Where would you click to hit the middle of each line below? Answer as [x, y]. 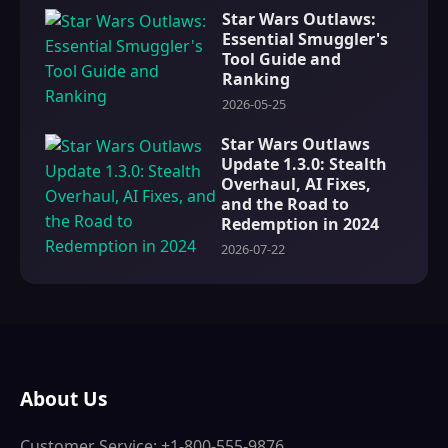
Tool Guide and [281, 59]
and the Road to [284, 204]
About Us [64, 399]
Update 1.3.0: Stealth [303, 164]
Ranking [255, 79]
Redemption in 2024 [299, 224]
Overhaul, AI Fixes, [295, 184]
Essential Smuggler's [304, 39]
